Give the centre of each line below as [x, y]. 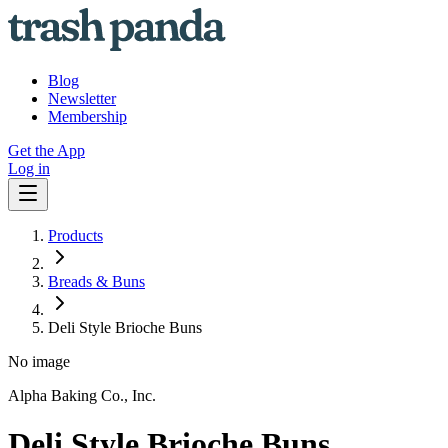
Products [75, 235]
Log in [29, 168]
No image [39, 361]
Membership [87, 116]
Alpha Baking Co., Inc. [82, 395]
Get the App [46, 150]
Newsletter [82, 98]
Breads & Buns [96, 281]
